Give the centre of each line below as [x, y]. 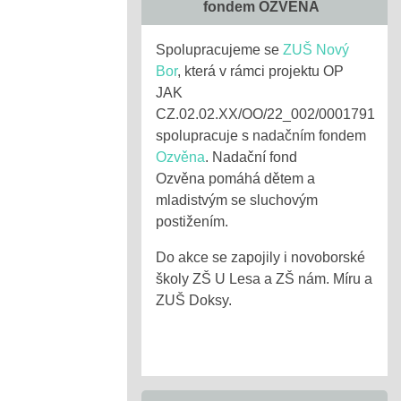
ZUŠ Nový [316, 50]
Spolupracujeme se [219, 50]
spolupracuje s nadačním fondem [261, 136]
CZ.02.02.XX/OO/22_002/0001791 [265, 114]
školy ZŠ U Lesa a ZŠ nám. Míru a [264, 279]
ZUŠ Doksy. [194, 300]
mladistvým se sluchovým [237, 200]
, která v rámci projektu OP [260, 71]
